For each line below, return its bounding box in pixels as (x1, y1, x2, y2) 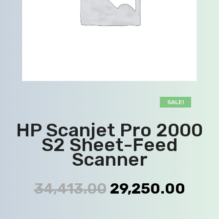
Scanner (71, 148, 148, 171)
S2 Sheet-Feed (41, 133, 178, 156)
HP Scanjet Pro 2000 (16, 119, 203, 141)
